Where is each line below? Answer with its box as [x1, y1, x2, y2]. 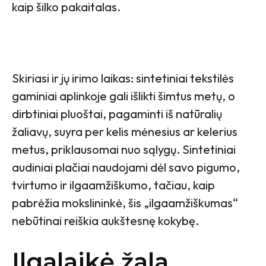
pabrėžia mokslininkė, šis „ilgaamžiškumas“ [12, 195, 238, 211]
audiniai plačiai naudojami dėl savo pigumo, [12, 160, 240, 175]
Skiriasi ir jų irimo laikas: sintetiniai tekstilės [12, 71, 234, 86]
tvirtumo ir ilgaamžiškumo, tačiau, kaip [12, 178, 215, 193]
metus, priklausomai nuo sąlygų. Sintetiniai [12, 142, 236, 157]
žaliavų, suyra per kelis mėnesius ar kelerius [12, 124, 237, 140]
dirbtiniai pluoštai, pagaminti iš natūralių [12, 106, 222, 122]
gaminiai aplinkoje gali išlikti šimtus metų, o [12, 88, 235, 104]
